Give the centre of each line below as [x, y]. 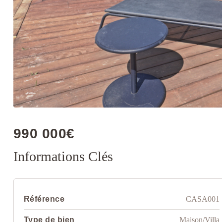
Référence [44, 199]
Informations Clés [63, 157]
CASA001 [202, 199]
